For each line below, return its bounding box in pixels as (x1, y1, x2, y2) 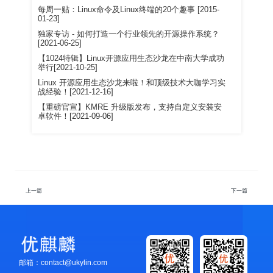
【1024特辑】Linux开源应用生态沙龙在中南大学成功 (38, 54, 225, 63)
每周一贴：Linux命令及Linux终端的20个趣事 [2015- (38, 5, 220, 15)
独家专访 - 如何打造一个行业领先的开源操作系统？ (38, 30, 220, 39)
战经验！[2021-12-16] (38, 88, 114, 97)
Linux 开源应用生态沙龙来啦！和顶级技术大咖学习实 (38, 79, 226, 88)
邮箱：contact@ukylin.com (18, 258, 107, 268)
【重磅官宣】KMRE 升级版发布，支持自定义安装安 (38, 103, 222, 112)
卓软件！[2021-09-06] (38, 112, 114, 121)
